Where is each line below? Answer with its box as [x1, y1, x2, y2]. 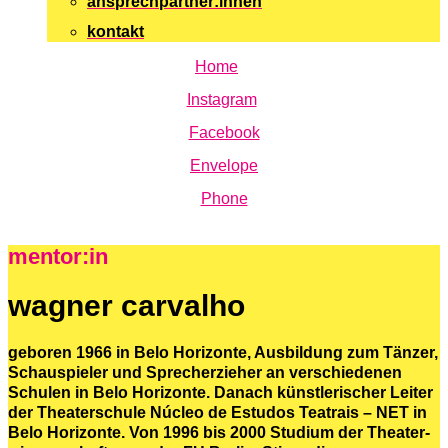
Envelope [190, 157, 258, 174]
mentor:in [8, 244, 108, 270]
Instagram [186, 91, 257, 108]
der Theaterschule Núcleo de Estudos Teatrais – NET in [8, 404, 427, 422]
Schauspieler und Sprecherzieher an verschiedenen [8, 364, 402, 382]
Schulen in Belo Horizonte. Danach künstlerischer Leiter [8, 384, 433, 402]
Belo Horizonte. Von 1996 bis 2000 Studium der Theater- [8, 424, 430, 442]
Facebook [188, 124, 260, 141]
